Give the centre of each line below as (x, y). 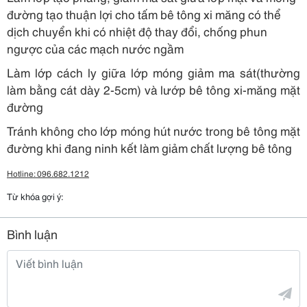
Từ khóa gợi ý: (35, 196)
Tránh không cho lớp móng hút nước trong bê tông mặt (153, 130)
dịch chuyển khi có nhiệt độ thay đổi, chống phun (137, 31)
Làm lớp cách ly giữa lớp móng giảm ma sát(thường (153, 72)
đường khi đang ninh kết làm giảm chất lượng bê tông (149, 147)
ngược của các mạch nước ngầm (95, 48)
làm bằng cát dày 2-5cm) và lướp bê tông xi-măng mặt (153, 89)
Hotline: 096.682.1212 (48, 173)
